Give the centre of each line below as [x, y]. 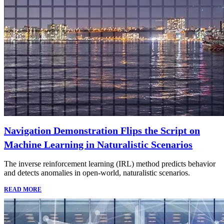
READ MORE [23, 190]
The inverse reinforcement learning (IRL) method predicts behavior [110, 164]
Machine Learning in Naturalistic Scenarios [98, 145]
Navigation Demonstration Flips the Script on [102, 131]
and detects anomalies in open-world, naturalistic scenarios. [97, 173]
